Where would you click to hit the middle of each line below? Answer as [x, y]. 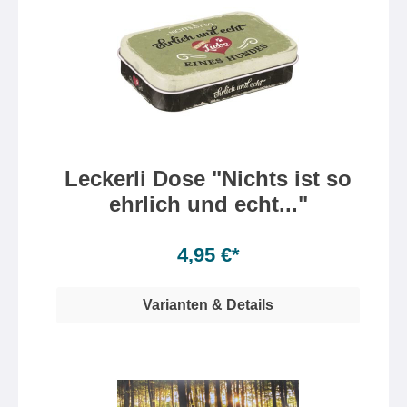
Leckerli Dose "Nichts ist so [208, 179]
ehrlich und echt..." [208, 204]
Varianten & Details [208, 305]
